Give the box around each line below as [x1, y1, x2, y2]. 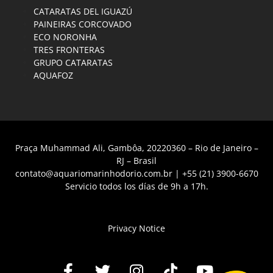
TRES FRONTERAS [34, 44, 105, 56]
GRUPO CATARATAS [34, 57, 113, 69]
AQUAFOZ [34, 69, 73, 82]
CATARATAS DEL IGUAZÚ [34, 5, 132, 18]
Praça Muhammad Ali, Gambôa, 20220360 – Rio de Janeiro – [15, 142, 258, 154]
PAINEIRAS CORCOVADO [34, 18, 132, 30]
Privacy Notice [108, 222, 165, 235]
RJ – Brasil [116, 155, 157, 167]
